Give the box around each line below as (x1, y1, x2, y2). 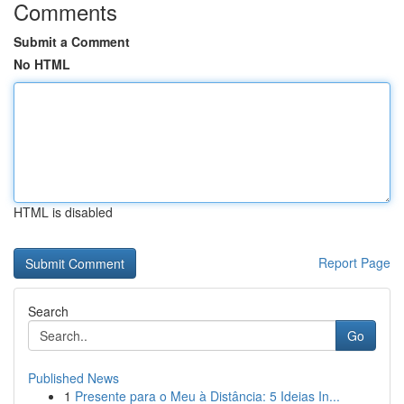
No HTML (14, 55, 70, 73)
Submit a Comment (14, 32, 130, 50)
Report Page (318, 253, 390, 271)
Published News (28, 369, 119, 387)
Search (28, 302, 69, 320)
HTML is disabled (14, 203, 113, 221)
